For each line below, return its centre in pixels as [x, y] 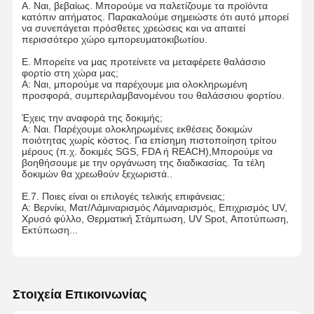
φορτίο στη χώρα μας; [70, 73]
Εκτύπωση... [49, 230]
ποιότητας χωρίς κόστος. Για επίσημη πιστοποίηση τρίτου [149, 141]
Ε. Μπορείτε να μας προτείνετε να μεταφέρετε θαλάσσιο [143, 62]
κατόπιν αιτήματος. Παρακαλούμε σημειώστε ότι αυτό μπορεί [155, 17]
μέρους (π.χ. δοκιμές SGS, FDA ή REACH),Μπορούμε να [147, 152]
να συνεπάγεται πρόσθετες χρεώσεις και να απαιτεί [133, 28]
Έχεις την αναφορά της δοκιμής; [92, 118]
